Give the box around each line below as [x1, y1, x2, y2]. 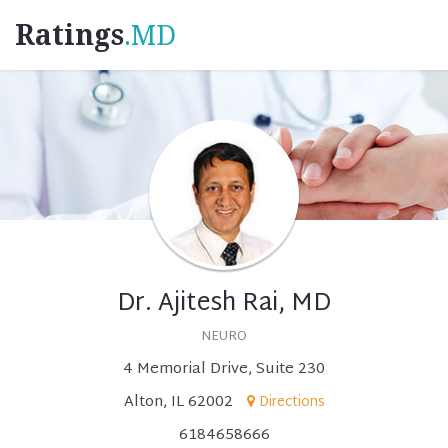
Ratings [15, 19, 124, 52]
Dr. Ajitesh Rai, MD [117, 282, 331, 326]
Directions [258, 390, 325, 415]
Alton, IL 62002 [123, 389, 233, 416]
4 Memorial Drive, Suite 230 [123, 356, 325, 383]
